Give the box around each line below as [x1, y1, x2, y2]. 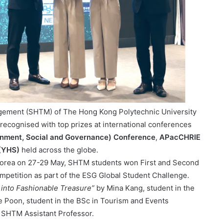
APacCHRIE [159, 132, 200, 142]
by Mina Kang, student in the [94, 183, 195, 193]
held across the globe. [20, 145, 98, 155]
